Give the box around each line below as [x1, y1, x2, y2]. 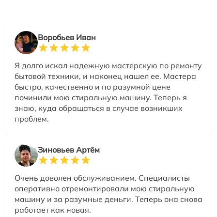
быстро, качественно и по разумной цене [15, 82, 170, 92]
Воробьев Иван [38, 32, 96, 42]
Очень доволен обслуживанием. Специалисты [15, 173, 190, 183]
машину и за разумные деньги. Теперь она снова [15, 194, 202, 204]
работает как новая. [15, 205, 91, 215]
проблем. [15, 114, 49, 124]
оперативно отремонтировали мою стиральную [15, 184, 195, 193]
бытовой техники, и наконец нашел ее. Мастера [15, 71, 196, 81]
